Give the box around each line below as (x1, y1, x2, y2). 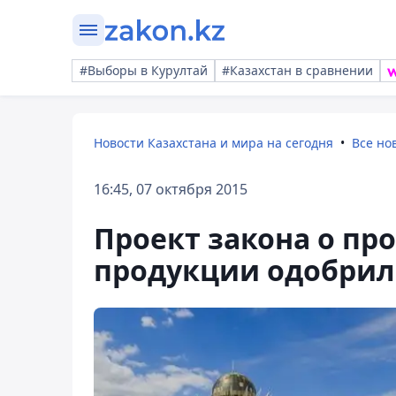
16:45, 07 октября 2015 (94, 179, 247, 199)
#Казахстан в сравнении (222, 62, 373, 79)
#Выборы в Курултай (80, 62, 208, 79)
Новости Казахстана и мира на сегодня (94, 134, 333, 151)
